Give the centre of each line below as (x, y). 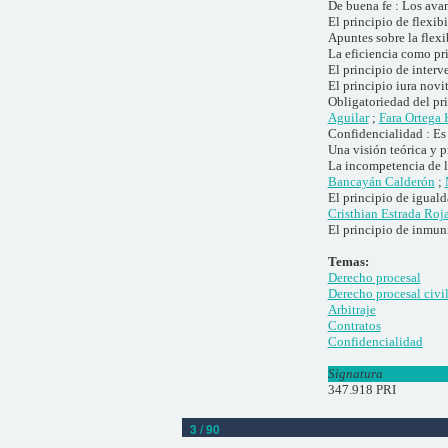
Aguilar (348, 117)
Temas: (351, 261)
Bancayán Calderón (381, 181)
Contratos (354, 325)
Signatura (355, 373)
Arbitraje (351, 309)
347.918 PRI (361, 389)
